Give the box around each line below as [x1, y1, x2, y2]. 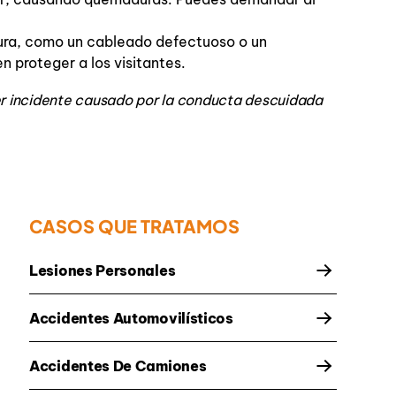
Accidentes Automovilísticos [29, 309, 233, 328]
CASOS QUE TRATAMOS [29, 215, 240, 238]
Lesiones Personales [29, 262, 176, 280]
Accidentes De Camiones [29, 357, 207, 376]
